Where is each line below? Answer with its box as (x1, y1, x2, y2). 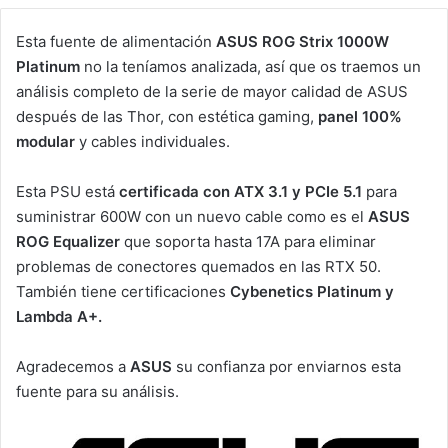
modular (16, 131, 75, 151)
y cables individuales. (75, 131, 230, 151)
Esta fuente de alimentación (16, 31, 216, 51)
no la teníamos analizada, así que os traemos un (80, 56, 421, 76)
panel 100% (318, 106, 402, 126)
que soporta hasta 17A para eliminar (120, 231, 376, 251)
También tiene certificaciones (16, 281, 230, 301)
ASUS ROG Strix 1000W (216, 31, 389, 51)
